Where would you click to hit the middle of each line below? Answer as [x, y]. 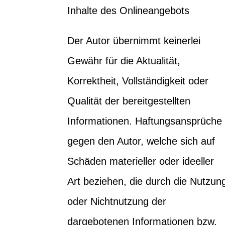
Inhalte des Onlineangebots [129, 10]
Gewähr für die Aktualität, [124, 61]
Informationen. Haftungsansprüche [145, 121]
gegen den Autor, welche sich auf [141, 141]
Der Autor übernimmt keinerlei [134, 40]
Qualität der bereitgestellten [129, 101]
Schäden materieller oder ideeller [141, 161]
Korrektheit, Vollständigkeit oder [138, 81]
